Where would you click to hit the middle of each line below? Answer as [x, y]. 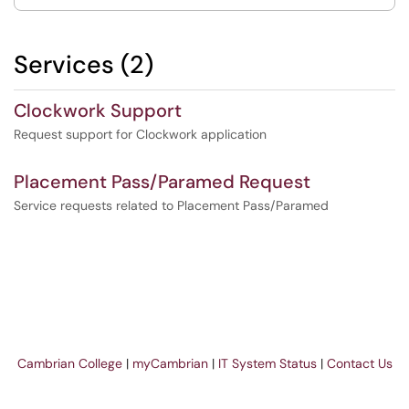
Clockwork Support [98, 110]
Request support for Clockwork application [140, 134]
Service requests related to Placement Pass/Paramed [171, 205]
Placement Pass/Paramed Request [162, 182]
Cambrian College [69, 363]
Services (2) [84, 64]
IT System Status [267, 363]
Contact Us [359, 363]
